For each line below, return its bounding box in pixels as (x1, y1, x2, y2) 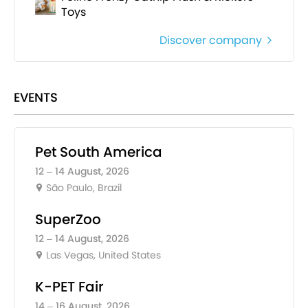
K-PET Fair (35, 277, 104, 297)
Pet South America (35, 142, 162, 162)
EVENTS (14, 89, 58, 107)
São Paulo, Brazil (45, 181, 122, 195)
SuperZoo (35, 210, 101, 230)
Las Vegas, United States (45, 248, 161, 263)
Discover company (159, 32, 262, 49)
